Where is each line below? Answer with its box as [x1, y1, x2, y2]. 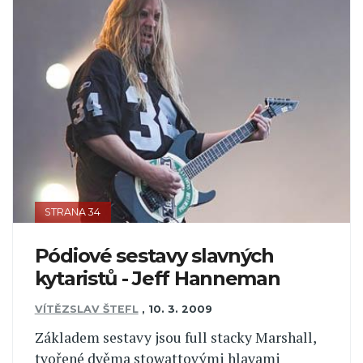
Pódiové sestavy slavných [34, 243, 274, 267]
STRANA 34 [45, 206, 101, 219]
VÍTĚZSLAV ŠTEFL [34, 303, 139, 316]
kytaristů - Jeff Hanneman [34, 266, 280, 290]
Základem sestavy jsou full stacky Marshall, [34, 327, 316, 347]
